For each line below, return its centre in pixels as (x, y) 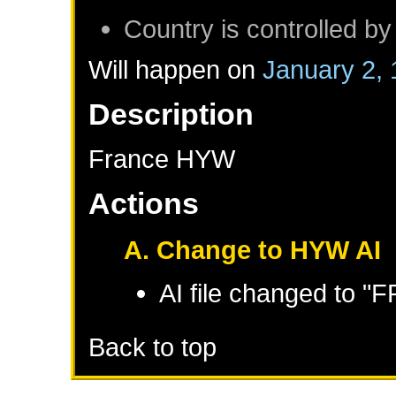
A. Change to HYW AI (253, 249)
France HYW (162, 158)
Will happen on (176, 69)
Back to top (153, 347)
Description (171, 114)
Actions (144, 203)
